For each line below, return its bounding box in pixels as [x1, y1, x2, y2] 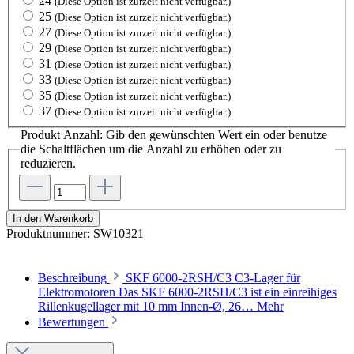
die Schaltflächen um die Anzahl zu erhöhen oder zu [21, 141, 281, 156]
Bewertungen [38, 315, 108, 330]
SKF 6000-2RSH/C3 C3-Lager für [126, 271, 300, 285]
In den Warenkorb [13, 213, 93, 225]
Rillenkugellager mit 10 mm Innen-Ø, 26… [38, 299, 257, 314]
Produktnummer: [6, 227, 93, 241]
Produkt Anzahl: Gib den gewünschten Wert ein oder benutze [21, 127, 327, 141]
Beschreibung [38, 271, 107, 285]
